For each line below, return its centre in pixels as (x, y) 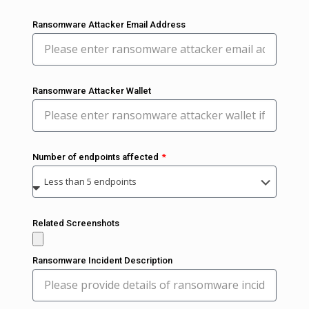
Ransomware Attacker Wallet (91, 90)
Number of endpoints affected (96, 157)
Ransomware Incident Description (102, 260)
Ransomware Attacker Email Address (109, 24)
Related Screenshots (76, 223)
